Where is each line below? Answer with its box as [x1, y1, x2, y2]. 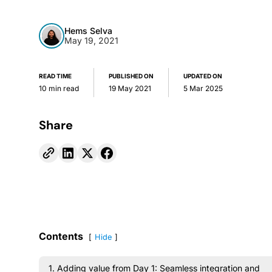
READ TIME [39, 72, 72, 80]
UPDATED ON [183, 72, 222, 80]
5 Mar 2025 [183, 84, 223, 93]
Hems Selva [64, 25, 112, 36]
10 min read [39, 84, 79, 93]
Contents [39, 230, 83, 242]
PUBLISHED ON [109, 72, 154, 80]
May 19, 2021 [64, 35, 118, 46]
